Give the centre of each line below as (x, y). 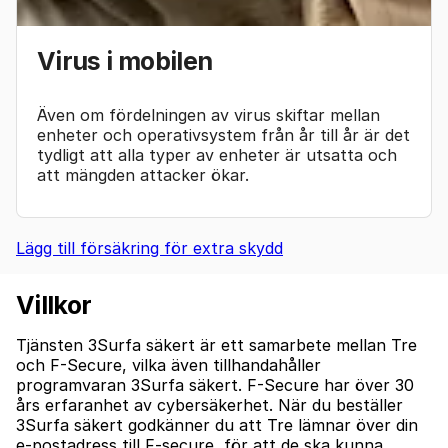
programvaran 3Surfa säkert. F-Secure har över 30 (215, 385)
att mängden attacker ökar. (143, 174)
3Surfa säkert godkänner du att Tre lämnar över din (217, 425)
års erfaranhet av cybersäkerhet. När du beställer (209, 405)
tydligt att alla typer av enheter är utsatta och (217, 154)
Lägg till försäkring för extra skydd (149, 247)
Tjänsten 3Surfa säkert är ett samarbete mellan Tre (216, 345)
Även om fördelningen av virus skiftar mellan (208, 114)
